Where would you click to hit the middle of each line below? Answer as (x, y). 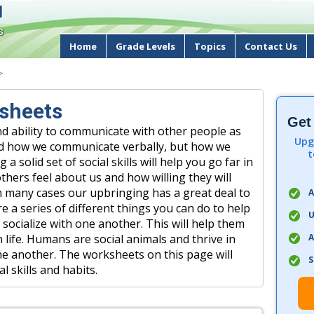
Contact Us (271, 46)
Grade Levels (145, 46)
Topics (210, 46)
